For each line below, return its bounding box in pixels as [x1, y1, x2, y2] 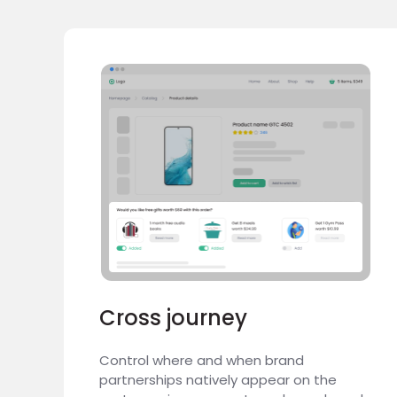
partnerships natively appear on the [99, 370, 337, 389]
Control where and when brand [99, 351, 304, 370]
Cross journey [99, 303, 247, 332]
